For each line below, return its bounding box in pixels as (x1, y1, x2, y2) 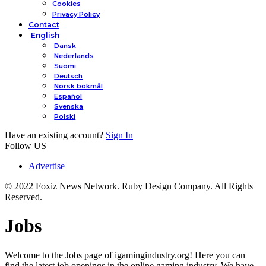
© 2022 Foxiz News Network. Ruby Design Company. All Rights (5, 181, 253, 191)
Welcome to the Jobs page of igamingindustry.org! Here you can (5, 249, 245, 260)
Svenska (54, 102, 84, 110)
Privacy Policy (52, 10, 100, 18)
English (30, 31, 59, 40)
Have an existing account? (5, 130, 103, 140)
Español (54, 92, 83, 100)
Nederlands (54, 52, 94, 60)
